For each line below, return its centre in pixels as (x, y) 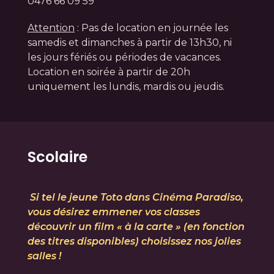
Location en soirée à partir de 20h (109, 72)
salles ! (44, 256)
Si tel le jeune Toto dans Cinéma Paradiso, (135, 198)
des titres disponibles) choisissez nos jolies (134, 242)
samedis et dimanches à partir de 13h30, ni (129, 42)
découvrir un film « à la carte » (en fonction (136, 227)
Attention (51, 28)
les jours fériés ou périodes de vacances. (124, 57)
